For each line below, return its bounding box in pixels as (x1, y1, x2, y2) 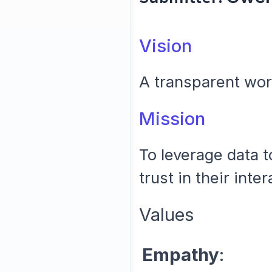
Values (138, 203, 194, 226)
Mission (138, 107, 205, 130)
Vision (138, 35, 192, 57)
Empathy (141, 243, 219, 266)
